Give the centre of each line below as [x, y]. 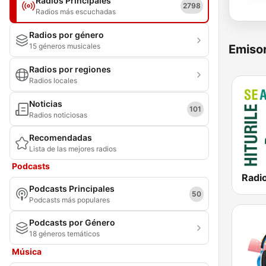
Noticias [46, 104]
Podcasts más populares [69, 200]
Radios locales [53, 80]
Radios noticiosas [58, 115]
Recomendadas [61, 137]
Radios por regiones [70, 69]
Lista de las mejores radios [73, 149]
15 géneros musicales [65, 46]
